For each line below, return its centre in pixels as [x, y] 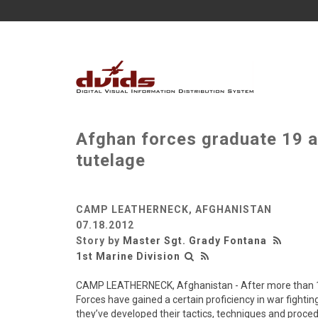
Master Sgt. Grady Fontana [195, 241]
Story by [99, 241]
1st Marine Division [128, 256]
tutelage [111, 160]
